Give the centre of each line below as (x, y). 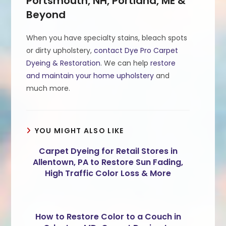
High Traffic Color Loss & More (108, 173)
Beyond (46, 14)
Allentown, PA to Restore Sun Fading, (108, 162)
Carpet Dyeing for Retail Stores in (108, 151)
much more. (48, 88)
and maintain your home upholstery (90, 75)
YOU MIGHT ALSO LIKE (79, 130)
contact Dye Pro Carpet (136, 50)
